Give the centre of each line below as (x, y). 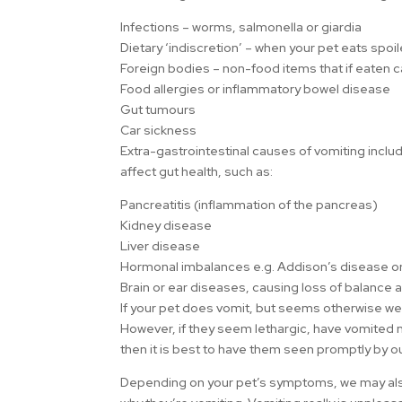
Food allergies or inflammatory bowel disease (256, 88)
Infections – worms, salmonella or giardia (241, 26)
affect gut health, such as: (197, 171)
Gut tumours (158, 109)
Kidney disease (166, 225)
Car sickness (159, 130)
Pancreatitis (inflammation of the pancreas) (249, 204)
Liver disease (161, 245)
